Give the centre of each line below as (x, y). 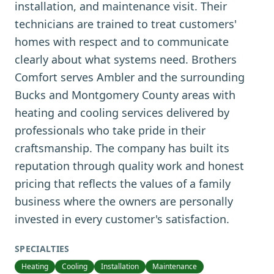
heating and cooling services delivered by (122, 113)
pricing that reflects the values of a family (123, 183)
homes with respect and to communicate (122, 42)
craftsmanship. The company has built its (122, 148)
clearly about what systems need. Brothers (126, 59)
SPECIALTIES (42, 249)
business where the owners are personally (124, 201)
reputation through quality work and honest (129, 166)
